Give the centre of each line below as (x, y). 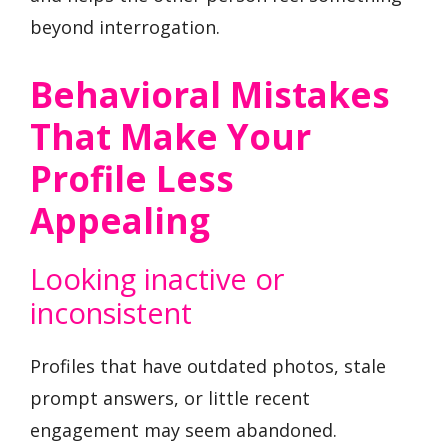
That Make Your (170, 136)
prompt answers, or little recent (170, 397)
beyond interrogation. (125, 27)
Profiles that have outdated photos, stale (208, 365)
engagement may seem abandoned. (183, 429)
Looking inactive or (157, 278)
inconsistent (111, 312)
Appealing (120, 220)
